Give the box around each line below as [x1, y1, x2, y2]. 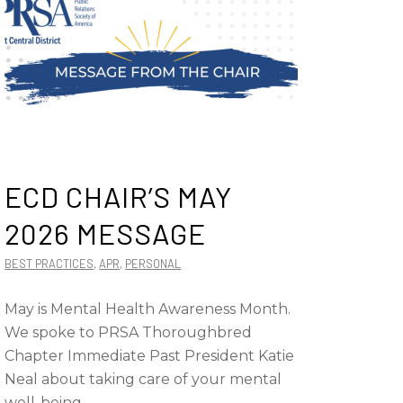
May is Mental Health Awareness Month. [4, 300, 291, 318]
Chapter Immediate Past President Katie [4, 347, 295, 364]
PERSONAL [125, 256, 182, 271]
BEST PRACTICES [4, 256, 94, 271]
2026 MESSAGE [4, 216, 207, 250]
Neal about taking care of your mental [4, 371, 282, 388]
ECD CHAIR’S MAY [4, 179, 233, 213]
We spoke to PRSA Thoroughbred [4, 324, 253, 341]
